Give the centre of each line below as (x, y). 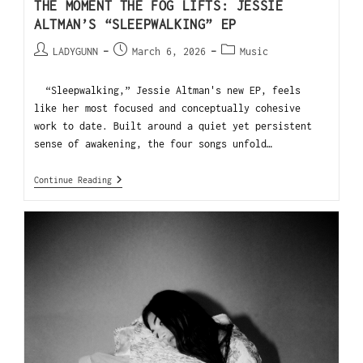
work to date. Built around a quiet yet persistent (173, 126)
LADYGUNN (76, 52)
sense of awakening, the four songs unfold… (154, 144)
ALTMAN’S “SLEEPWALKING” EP (135, 25)
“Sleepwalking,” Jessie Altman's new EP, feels (168, 91)
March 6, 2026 (169, 52)
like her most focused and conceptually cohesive (168, 109)
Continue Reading (73, 180)
